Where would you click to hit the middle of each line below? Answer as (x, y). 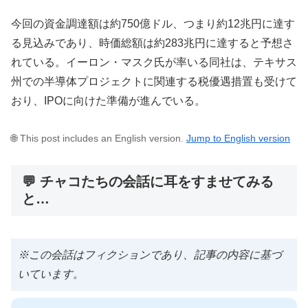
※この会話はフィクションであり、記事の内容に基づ (150, 254)
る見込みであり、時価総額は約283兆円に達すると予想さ (152, 43)
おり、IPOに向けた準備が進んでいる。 (108, 100)
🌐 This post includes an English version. (99, 139)
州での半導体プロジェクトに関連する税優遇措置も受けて (154, 81)
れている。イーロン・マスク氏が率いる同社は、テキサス (154, 62)
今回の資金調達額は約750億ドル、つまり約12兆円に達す (153, 23)
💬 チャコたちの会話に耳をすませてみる (148, 182)
